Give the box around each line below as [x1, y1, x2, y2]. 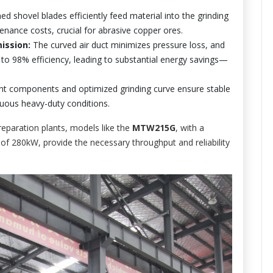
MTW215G [132, 122, 175, 133]
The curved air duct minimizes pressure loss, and [30, 39, 225, 51]
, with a [175, 122, 204, 133]
